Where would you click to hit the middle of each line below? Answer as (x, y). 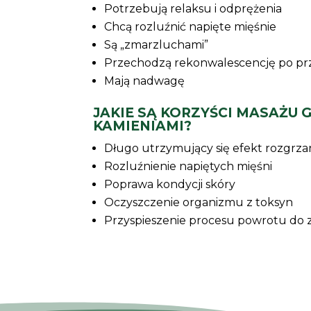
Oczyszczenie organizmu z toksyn (199, 202)
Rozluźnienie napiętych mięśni (188, 166)
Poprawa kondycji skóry (170, 184)
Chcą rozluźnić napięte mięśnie (191, 26)
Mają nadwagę (145, 81)
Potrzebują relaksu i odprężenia (193, 8)
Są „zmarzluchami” (157, 44)
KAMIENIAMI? (143, 126)
